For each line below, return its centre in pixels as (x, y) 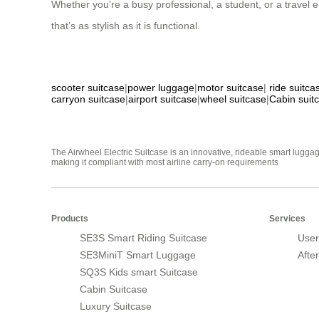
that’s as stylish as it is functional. (126, 25)
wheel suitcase (233, 99)
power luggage (161, 87)
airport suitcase (163, 99)
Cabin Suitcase (114, 289)
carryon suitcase (88, 99)
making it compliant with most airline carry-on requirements (165, 162)
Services (287, 218)
